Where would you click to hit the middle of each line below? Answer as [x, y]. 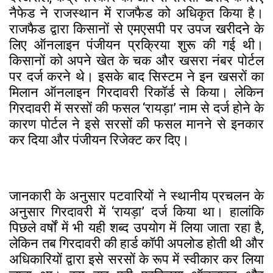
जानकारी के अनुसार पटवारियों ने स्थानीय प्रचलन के [136, 196]
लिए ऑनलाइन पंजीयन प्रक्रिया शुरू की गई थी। [136, 44]
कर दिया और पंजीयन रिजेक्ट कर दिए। [99, 140]
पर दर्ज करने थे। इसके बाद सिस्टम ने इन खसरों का [136, 76]
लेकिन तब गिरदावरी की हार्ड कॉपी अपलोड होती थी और [136, 243]
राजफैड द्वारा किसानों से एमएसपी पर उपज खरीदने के [136, 29]
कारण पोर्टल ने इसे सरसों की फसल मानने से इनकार [136, 124]
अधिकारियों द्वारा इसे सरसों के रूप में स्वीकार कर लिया [136, 259]
